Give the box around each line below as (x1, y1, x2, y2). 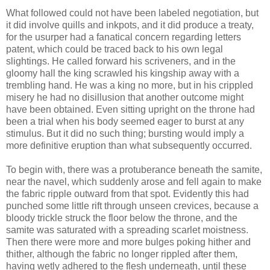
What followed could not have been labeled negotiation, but (6, 7, 259, 18)
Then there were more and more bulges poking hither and (6, 236, 251, 247)
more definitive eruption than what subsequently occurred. (6, 140, 252, 151)
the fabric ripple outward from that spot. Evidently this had (6, 188, 249, 199)
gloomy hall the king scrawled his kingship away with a (6, 67, 239, 78)
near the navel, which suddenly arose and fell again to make (6, 176, 262, 187)
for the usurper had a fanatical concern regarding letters (6, 31, 241, 42)
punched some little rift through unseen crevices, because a (6, 200, 259, 211)
